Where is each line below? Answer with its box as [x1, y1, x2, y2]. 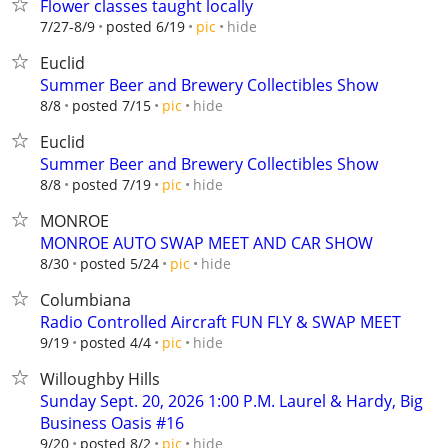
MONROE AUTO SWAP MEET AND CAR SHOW [40, 232, 373, 254]
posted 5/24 [80, 254, 159, 273]
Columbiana [40, 289, 131, 311]
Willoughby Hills [40, 368, 160, 390]
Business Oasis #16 [40, 412, 184, 434]
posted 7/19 [72, 175, 151, 194]
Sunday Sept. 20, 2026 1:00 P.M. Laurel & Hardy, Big [40, 390, 423, 412]
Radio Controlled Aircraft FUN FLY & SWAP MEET [40, 311, 401, 333]
